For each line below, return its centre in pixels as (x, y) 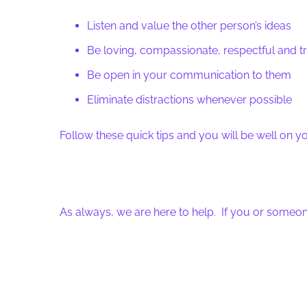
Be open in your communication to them (189, 75)
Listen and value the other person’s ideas (189, 26)
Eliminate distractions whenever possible (189, 100)
